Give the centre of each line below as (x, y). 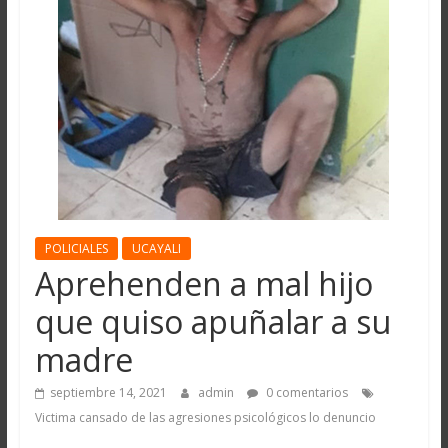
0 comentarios (305, 392)
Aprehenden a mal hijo (203, 283)
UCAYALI (156, 248)
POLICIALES (76, 248)
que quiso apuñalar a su (212, 321)
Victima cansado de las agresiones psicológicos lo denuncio (205, 417)
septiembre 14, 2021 (108, 392)
